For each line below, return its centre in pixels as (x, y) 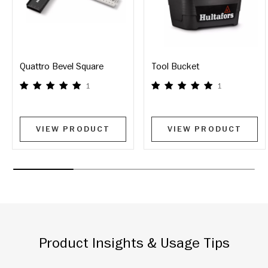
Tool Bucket (175, 66)
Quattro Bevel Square (62, 66)
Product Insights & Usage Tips (134, 243)
